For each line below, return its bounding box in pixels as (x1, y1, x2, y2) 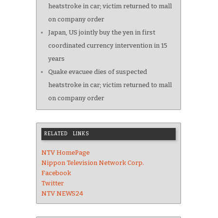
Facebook (41, 169, 71, 177)
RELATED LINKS (44, 130, 90, 137)
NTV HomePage (41, 148, 90, 156)
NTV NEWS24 (41, 189, 83, 197)
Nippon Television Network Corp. (41, 159, 144, 166)
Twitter (41, 179, 64, 187)
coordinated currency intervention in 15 (48, 41, 167, 49)
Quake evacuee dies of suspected (48, 68, 147, 75)
